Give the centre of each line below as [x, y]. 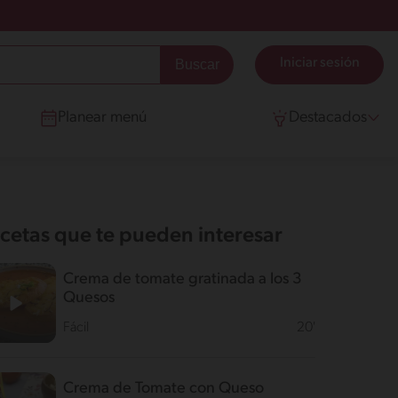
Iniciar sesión [319, 63]
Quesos [88, 298]
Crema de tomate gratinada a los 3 [182, 279]
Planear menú [102, 118]
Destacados [328, 118]
